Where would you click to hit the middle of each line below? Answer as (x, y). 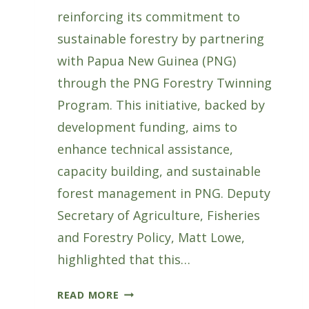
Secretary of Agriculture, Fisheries (159, 215)
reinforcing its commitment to (149, 16)
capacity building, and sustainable (159, 171)
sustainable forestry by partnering (161, 38)
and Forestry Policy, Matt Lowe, (151, 237)
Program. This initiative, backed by (161, 104)
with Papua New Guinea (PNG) (147, 60)
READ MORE (88, 295)
